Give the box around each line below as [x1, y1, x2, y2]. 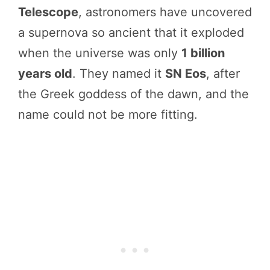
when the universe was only [18, 45, 181, 60]
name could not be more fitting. [18, 107, 198, 122]
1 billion [181, 45, 225, 60]
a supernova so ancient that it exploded [18, 25, 244, 40]
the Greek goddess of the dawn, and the [18, 86, 249, 101]
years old [18, 66, 72, 81]
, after [206, 66, 240, 81]
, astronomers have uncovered [78, 4, 252, 19]
